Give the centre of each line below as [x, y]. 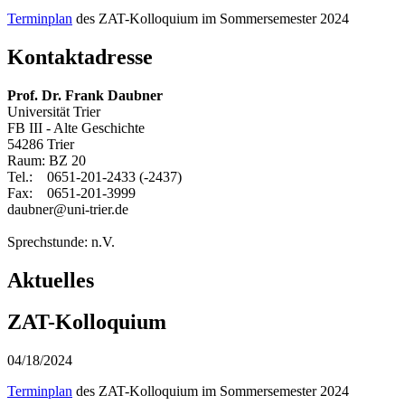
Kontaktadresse [80, 57]
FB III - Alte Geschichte [76, 127]
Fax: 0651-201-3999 [71, 193]
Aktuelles [51, 280]
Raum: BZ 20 [47, 160]
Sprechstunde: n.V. [61, 241]
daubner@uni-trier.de [68, 209]
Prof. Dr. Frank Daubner [85, 95]
